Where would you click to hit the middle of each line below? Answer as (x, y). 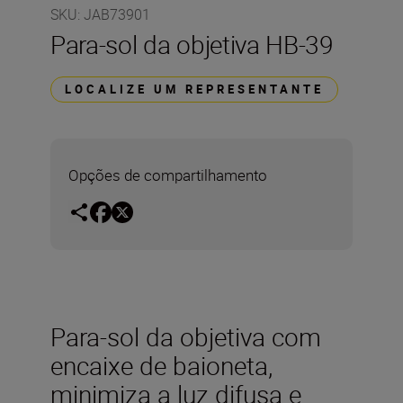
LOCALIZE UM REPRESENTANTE (194, 89)
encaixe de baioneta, (161, 365)
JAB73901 (117, 14)
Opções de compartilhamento (168, 175)
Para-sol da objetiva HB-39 (192, 44)
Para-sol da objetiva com (186, 336)
